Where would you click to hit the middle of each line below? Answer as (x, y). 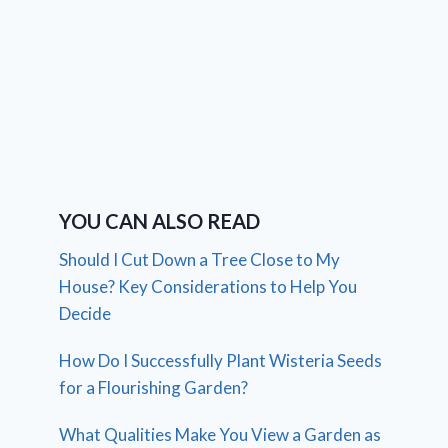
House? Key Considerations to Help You (208, 287)
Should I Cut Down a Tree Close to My (200, 260)
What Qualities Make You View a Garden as (220, 435)
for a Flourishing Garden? (154, 388)
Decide (85, 314)
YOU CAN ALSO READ (160, 221)
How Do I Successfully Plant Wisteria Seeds (221, 361)
